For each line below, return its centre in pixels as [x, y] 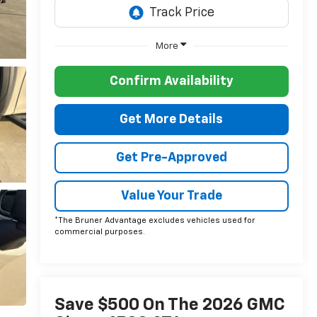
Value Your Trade [171, 196]
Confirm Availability [171, 81]
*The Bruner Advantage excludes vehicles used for [155, 220]
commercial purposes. [99, 231]
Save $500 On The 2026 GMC [169, 305]
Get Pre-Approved [171, 157]
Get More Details [172, 119]
